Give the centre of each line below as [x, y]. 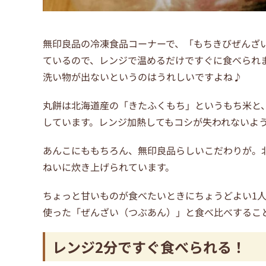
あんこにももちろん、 [90, 150]
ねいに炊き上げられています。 [109, 167]
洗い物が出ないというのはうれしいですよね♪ [142, 77]
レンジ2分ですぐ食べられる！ [149, 247]
